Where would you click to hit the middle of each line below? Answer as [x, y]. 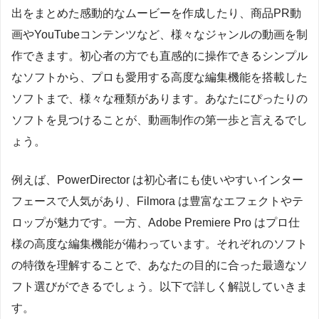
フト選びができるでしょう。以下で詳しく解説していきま [159, 286]
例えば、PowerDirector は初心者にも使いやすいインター [157, 179]
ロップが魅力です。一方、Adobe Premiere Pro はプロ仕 [156, 222]
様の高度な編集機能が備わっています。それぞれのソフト [159, 244]
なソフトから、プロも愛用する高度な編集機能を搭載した [159, 77]
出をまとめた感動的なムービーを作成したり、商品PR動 [156, 13]
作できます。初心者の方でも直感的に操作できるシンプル [159, 56]
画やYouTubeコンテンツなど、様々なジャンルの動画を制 [159, 34]
